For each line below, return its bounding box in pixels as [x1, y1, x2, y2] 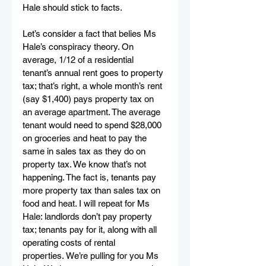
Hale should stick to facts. [23, 2, 125, 12]
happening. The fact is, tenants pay [23, 172, 159, 182]
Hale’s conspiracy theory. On [23, 41, 136, 52]
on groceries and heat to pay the [23, 132, 149, 143]
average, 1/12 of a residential [23, 54, 136, 65]
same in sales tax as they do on [23, 145, 148, 156]
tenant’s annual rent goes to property [23, 67, 166, 78]
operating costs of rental [23, 237, 118, 248]
